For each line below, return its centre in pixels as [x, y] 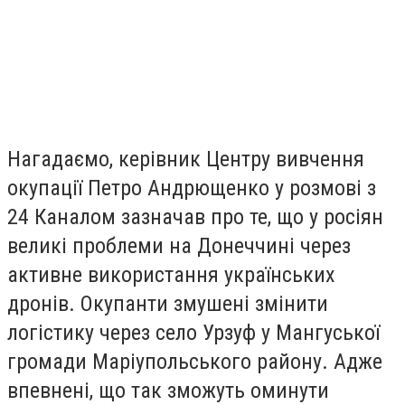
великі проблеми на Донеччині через [179, 245]
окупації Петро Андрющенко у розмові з [192, 188]
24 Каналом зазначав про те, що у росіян [195, 217]
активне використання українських [171, 274]
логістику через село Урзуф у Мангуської [193, 332]
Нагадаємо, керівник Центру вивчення [186, 159]
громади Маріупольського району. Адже [195, 361]
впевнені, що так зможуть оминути [168, 390]
